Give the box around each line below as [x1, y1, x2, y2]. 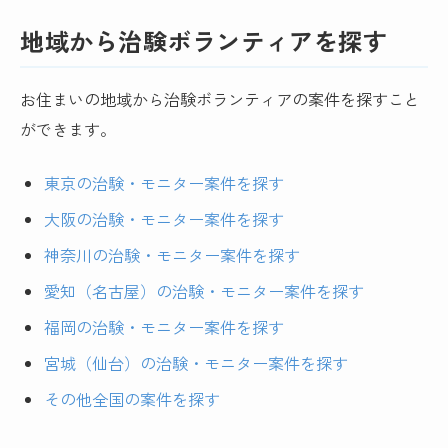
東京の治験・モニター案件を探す [44, 170, 285, 195]
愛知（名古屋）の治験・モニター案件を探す [44, 279, 365, 303]
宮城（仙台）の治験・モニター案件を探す [44, 351, 349, 376]
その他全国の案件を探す [44, 387, 221, 412]
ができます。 [20, 116, 117, 141]
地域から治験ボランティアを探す [20, 23, 388, 59]
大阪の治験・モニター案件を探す [44, 206, 285, 231]
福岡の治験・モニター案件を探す [44, 315, 285, 340]
